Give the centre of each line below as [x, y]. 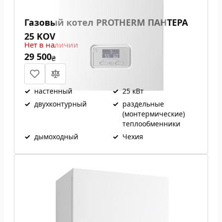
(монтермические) [154, 114]
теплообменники [151, 124]
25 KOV [40, 36]
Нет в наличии [51, 45]
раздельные [143, 104]
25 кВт [133, 91]
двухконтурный [60, 104]
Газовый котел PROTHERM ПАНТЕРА [106, 22]
